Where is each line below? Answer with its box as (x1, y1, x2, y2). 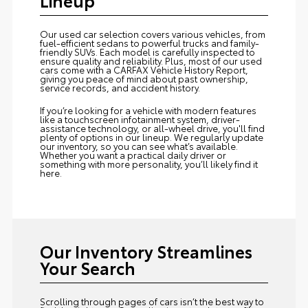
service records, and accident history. (39, 80, 200, 93)
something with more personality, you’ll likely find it (39, 157, 258, 170)
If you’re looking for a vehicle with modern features (39, 103, 256, 116)
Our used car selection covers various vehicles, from (39, 27, 265, 40)
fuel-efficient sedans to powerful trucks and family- (39, 36, 259, 49)
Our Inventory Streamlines (39, 239, 252, 263)
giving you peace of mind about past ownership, (39, 71, 248, 85)
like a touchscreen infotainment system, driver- (39, 112, 240, 125)
